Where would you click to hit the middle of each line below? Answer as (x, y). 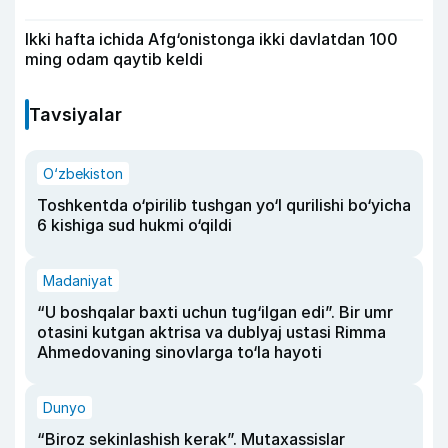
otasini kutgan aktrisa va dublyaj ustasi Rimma (211, 331)
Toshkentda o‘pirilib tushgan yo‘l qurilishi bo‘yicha (224, 204)
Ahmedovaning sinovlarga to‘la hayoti (179, 351)
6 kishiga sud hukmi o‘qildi (134, 224)
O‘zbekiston (83, 173)
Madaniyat (78, 280)
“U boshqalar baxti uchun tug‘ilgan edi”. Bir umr (215, 311)
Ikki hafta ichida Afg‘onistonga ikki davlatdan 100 (211, 38)
